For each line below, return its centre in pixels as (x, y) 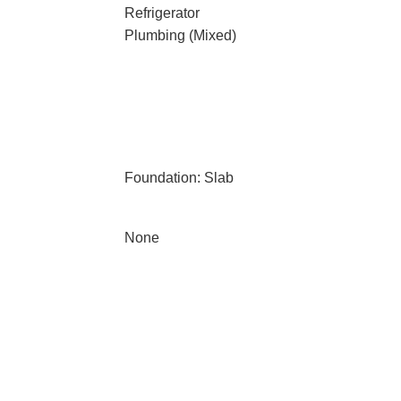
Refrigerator (162, 13)
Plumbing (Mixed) (180, 35)
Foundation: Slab (179, 178)
